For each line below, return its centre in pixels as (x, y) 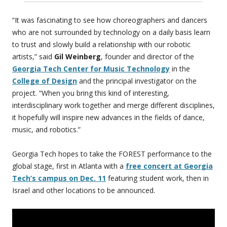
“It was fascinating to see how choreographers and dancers (110, 20)
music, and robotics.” (46, 130)
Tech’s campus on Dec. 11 (59, 178)
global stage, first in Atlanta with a (69, 166)
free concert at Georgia (169, 166)
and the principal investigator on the (137, 81)
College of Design (45, 81)
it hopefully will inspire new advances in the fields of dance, (108, 118)
